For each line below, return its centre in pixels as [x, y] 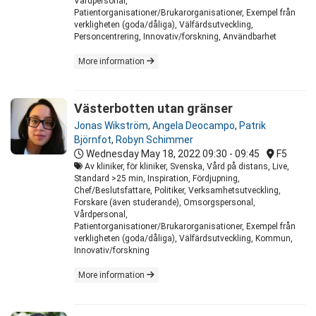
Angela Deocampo [194, 126]
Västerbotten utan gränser [153, 109]
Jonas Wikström [111, 126]
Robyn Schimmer [154, 140]
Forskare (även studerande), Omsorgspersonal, [165, 203]
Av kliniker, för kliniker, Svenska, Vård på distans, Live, [186, 167]
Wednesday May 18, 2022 [143, 154]
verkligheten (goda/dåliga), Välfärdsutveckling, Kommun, [183, 239]
